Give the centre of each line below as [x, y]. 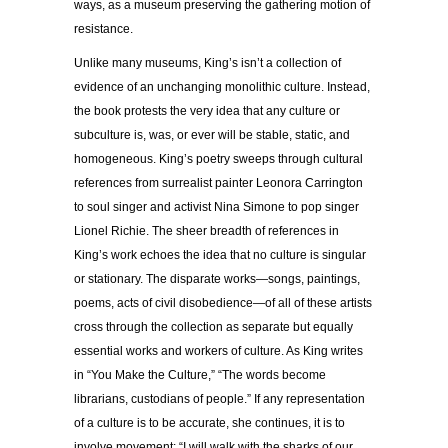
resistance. [103, 28]
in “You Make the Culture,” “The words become [200, 374]
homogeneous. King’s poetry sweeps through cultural [218, 158]
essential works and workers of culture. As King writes [218, 350]
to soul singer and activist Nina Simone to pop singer [216, 206]
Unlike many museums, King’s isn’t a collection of [207, 62]
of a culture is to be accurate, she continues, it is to [209, 422]
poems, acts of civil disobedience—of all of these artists [223, 302]
